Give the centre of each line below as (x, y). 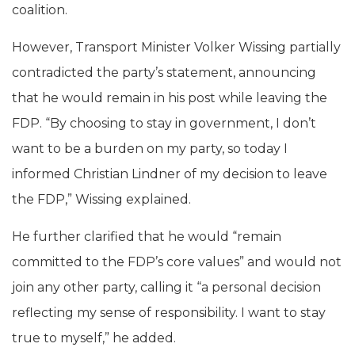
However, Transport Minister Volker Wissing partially (176, 47)
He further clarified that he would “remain (147, 236)
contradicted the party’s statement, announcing (164, 72)
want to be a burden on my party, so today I (150, 148)
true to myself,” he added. (94, 338)
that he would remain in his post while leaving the (170, 97)
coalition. (40, 10)
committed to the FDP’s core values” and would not (177, 261)
